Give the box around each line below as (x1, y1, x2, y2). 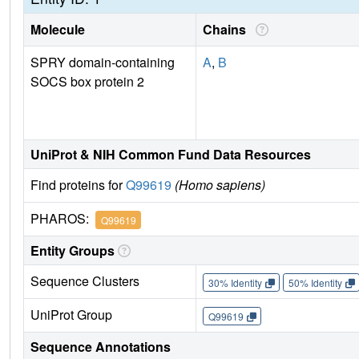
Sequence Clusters (30, 272, 139, 291)
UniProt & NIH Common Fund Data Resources (30, 145, 311, 164)
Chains (203, 20, 252, 39)
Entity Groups (30, 241, 115, 260)
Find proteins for (30, 175, 126, 195)
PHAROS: (30, 209, 95, 228)
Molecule (30, 20, 85, 39)
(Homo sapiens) (175, 175, 265, 195)
